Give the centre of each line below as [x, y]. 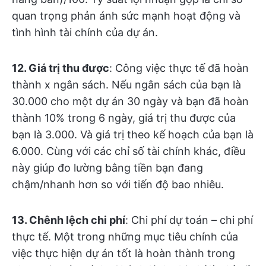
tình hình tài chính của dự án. [85, 32]
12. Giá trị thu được [61, 68]
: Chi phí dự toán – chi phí [189, 220]
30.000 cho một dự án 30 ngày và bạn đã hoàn [130, 101]
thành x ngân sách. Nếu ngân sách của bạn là [126, 85]
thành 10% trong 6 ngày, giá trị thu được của [124, 118]
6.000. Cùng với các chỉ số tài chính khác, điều [129, 151]
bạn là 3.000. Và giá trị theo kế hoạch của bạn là [133, 134]
